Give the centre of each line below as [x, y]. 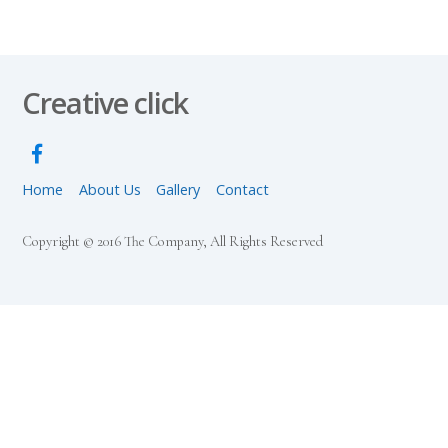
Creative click [105, 103]
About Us [109, 189]
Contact [242, 189]
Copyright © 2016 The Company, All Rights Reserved [173, 241]
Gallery [178, 189]
